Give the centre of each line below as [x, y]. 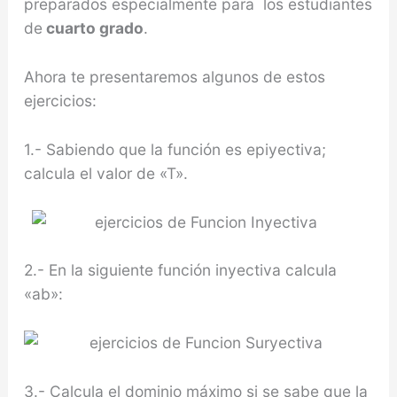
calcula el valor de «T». [105, 173]
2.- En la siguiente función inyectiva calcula [180, 270]
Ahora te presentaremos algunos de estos [174, 77]
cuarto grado [93, 28]
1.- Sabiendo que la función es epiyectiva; [175, 149]
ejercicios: [60, 101]
